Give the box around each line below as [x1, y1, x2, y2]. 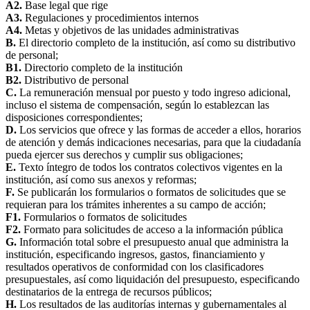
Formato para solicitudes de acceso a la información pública [21, 223, 283, 235]
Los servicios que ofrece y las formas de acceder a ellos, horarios [17, 123, 301, 136]
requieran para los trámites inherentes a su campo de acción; [6, 198, 266, 210]
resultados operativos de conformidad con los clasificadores [6, 260, 264, 273]
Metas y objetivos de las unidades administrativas [22, 24, 239, 36]
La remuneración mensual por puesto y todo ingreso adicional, [17, 86, 291, 98]
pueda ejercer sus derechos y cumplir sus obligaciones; [6, 148, 243, 161]
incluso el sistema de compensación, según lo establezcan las [6, 98, 269, 111]
